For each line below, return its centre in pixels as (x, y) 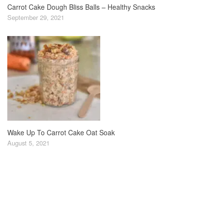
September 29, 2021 (36, 18)
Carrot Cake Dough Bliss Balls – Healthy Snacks (81, 7)
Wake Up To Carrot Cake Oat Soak (61, 133)
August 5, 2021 (28, 143)
